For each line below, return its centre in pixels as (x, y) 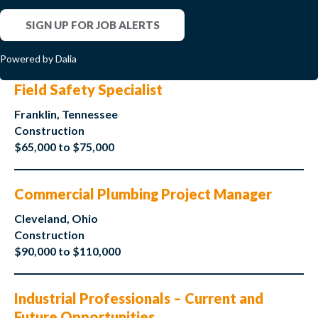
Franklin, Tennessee (66, 114)
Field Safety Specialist (88, 90)
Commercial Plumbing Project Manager (143, 194)
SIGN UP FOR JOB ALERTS (92, 25)
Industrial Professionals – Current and (139, 298)
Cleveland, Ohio (56, 219)
